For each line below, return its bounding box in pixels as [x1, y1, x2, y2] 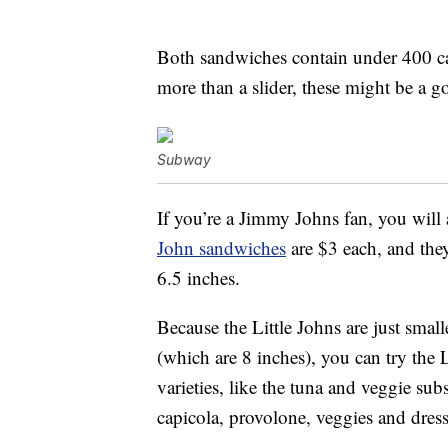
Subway [157, 151, 211, 169]
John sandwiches [157, 235, 286, 261]
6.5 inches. [157, 265, 240, 291]
